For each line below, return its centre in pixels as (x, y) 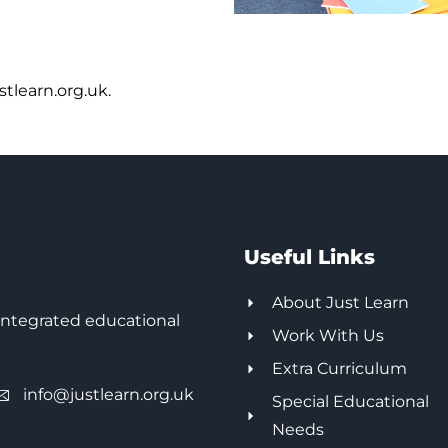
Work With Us (327, 336)
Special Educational (350, 402)
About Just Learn (340, 303)
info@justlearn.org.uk (108, 395)
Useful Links (309, 257)
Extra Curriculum (339, 369)
